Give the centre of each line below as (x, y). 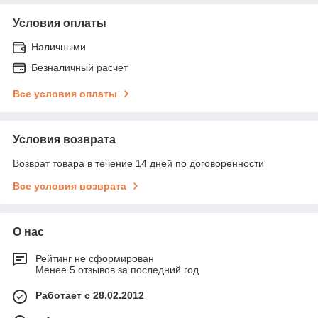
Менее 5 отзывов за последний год (117, 270)
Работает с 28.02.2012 (90, 295)
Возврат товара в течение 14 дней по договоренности (138, 163)
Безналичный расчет (79, 67)
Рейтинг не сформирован (95, 258)
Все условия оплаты (65, 94)
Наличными (59, 47)
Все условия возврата (70, 186)
